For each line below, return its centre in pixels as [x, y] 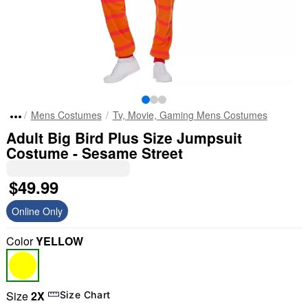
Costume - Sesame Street [94, 153]
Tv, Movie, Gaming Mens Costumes [190, 115]
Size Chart [85, 294]
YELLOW [59, 241]
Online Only [37, 211]
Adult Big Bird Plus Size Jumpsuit [124, 137]
